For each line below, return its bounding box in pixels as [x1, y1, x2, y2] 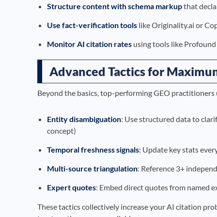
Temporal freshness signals [47, 144, 139, 154]
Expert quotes [47, 182, 96, 192]
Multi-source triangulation [47, 163, 138, 173]
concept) [47, 125, 76, 135]
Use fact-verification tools [47, 20, 137, 30]
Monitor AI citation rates [47, 39, 132, 48]
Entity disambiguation [47, 114, 121, 124]
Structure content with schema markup [47, 1, 182, 11]
